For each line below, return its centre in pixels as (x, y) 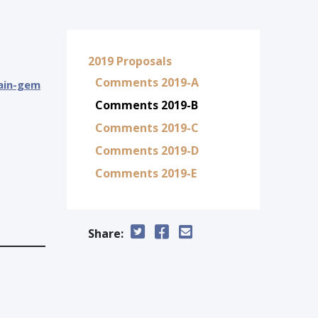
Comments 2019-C (147, 128)
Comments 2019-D (147, 150)
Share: (105, 234)
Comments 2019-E (146, 173)
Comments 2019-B (146, 105)
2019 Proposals (130, 61)
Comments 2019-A (147, 82)
